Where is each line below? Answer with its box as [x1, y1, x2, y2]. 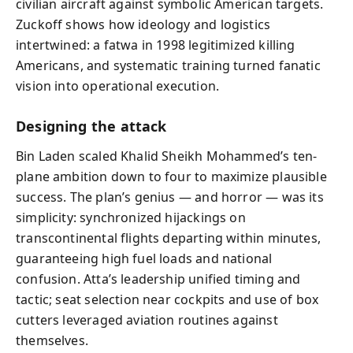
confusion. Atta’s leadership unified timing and [16, 270, 301, 288]
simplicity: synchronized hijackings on [16, 209, 246, 226]
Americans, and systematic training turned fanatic [16, 56, 321, 74]
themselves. [16, 332, 88, 349]
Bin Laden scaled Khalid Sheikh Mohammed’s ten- [16, 147, 318, 165]
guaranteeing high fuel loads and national [16, 250, 273, 267]
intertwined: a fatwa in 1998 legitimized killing [16, 35, 295, 54]
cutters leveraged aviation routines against [16, 311, 278, 329]
